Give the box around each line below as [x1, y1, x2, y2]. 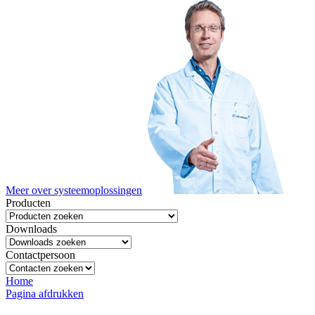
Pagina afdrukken [6, 288, 84, 300]
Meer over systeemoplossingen [6, 184, 142, 197]
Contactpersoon [6, 249, 75, 262]
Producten [6, 197, 51, 210]
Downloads [6, 223, 57, 236]
